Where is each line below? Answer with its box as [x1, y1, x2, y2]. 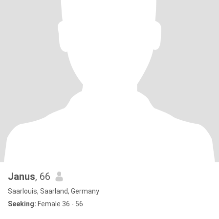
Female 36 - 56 [36, 200, 83, 208]
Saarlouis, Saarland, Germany [8, 187, 99, 195]
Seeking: [8, 200, 36, 208]
